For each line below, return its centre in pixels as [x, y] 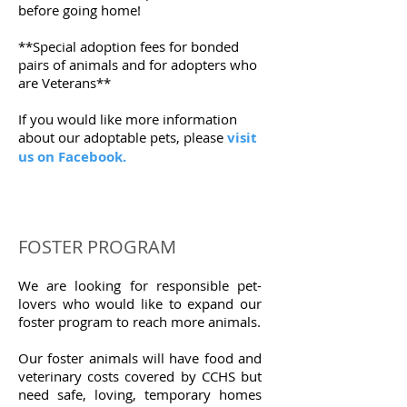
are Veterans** [65, 83]
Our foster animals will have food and [140, 358]
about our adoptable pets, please [123, 137]
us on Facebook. [72, 157]
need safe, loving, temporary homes [140, 394]
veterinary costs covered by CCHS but [140, 376]
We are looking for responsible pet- [140, 285]
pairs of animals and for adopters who [138, 65]
